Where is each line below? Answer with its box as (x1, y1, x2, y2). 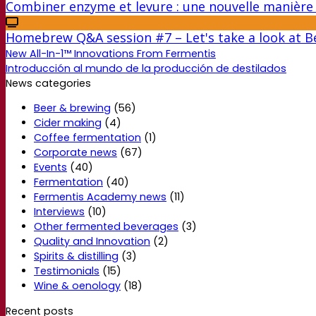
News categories (6, 76, 91, 91)
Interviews (34, 205, 85, 219)
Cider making (34, 116, 102, 130)
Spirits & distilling (34, 249, 119, 264)
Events (34, 160, 67, 175)
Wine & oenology (34, 279, 121, 293)
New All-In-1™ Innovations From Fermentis (6, 47, 216, 61)
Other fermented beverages (34, 219, 178, 234)
